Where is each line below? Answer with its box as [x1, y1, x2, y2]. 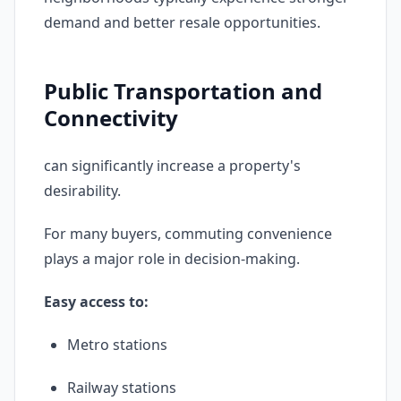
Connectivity [44, 103, 178, 132]
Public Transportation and [44, 76, 322, 106]
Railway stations [67, 378, 176, 397]
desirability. [44, 181, 121, 200]
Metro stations [67, 335, 167, 354]
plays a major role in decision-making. [44, 249, 300, 269]
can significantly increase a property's [44, 156, 301, 175]
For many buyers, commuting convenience [44, 224, 332, 243]
